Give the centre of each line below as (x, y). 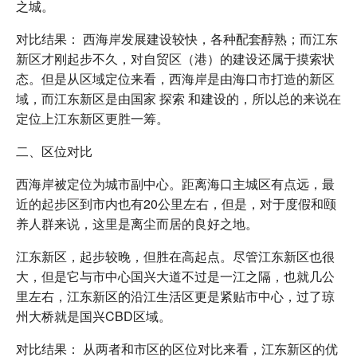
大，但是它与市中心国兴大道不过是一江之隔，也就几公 (175, 276)
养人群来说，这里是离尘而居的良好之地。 (137, 223)
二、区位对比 (54, 151)
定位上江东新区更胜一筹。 (92, 118)
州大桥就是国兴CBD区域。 (94, 316)
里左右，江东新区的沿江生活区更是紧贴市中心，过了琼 (175, 296)
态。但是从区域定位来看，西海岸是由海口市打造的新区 (175, 78)
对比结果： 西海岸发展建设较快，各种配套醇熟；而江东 (177, 38)
